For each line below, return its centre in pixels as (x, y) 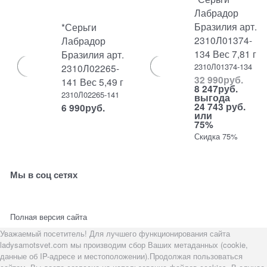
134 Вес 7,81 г (226, 54)
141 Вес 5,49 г (93, 82)
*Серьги (79, 27)
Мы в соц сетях (44, 175)
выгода (212, 98)
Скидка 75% (216, 136)
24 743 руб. (220, 107)
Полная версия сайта (49, 217)
